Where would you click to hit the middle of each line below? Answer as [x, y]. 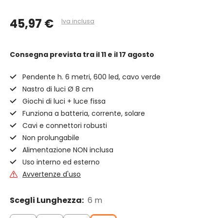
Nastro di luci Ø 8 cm [58, 89]
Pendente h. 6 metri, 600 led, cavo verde [91, 77]
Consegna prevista [46, 55]
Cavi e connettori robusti [65, 126]
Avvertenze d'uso [52, 174]
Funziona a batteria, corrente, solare [84, 114]
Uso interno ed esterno [61, 162]
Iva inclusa [78, 21]
